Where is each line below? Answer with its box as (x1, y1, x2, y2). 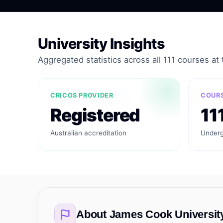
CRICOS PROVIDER (50, 92, 113, 99)
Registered (50, 105, 140, 126)
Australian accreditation (50, 129, 126, 137)
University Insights (38, 35, 165, 52)
